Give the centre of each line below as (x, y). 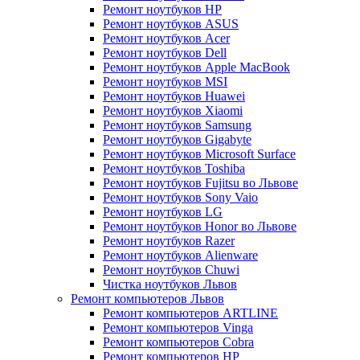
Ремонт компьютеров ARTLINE (190, 313)
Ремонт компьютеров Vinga (178, 327)
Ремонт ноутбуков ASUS (171, 24)
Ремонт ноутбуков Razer (169, 241)
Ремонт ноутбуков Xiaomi (173, 110)
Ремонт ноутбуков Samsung (177, 125)
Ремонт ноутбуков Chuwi (171, 270)
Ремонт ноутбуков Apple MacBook (196, 67)
